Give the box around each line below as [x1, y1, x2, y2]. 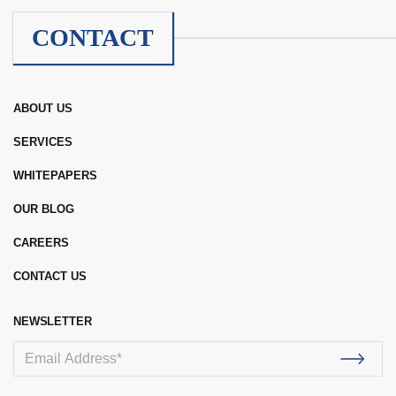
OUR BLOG [13, 202, 74, 217]
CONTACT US [13, 270, 87, 284]
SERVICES [13, 135, 72, 149]
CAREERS [13, 236, 69, 250]
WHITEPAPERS [13, 169, 97, 183]
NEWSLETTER [13, 315, 92, 329]
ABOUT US [13, 102, 72, 116]
